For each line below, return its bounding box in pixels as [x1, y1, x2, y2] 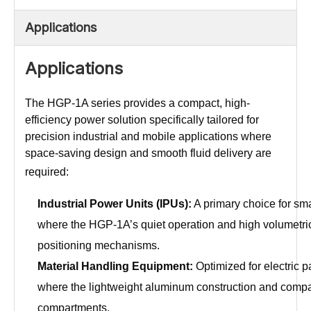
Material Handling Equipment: [37, 260, 193, 272]
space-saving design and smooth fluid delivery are [25, 146, 271, 159]
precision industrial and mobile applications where [25, 130, 271, 142]
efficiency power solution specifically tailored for [25, 113, 259, 126]
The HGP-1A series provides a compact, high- [25, 96, 250, 109]
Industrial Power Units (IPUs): [37, 197, 192, 210]
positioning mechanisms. [37, 239, 160, 251]
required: [25, 165, 72, 178]
